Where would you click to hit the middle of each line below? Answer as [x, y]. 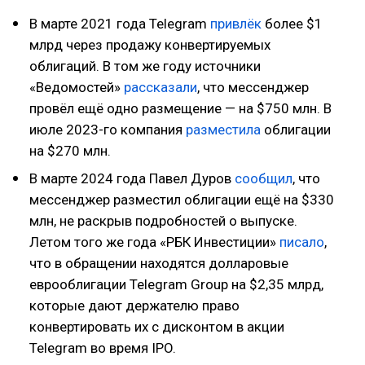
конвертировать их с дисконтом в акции [157, 327]
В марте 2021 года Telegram [120, 24]
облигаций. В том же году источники [145, 66]
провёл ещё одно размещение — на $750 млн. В [180, 108]
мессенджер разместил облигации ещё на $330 [182, 200]
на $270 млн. [70, 151]
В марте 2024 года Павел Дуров [132, 178]
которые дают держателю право [134, 306]
